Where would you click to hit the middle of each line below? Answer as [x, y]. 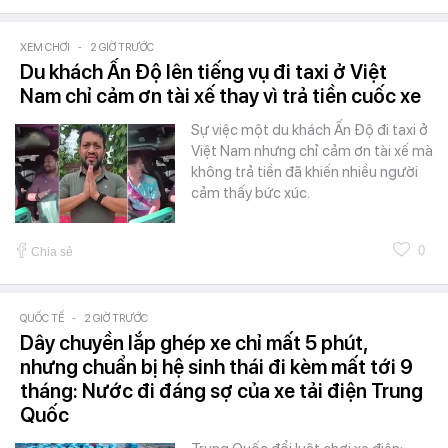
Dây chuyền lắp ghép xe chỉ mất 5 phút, [193, 342]
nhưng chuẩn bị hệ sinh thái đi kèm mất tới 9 [216, 366]
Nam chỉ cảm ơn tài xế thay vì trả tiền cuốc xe [220, 95]
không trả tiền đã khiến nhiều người [304, 171]
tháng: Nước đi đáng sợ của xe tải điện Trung [221, 390]
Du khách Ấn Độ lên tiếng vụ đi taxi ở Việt [203, 71]
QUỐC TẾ [42, 318]
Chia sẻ [52, 251]
